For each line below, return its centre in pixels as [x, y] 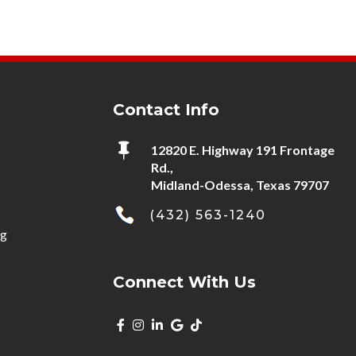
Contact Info [166, 110]
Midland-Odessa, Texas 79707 [240, 185]
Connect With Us [185, 282]
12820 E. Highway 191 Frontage [242, 150]
